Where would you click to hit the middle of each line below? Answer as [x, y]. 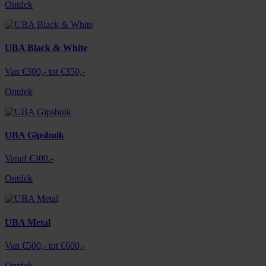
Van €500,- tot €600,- [45, 245]
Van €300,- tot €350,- [45, 71]
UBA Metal [28, 222]
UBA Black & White [46, 48]
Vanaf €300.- [29, 159]
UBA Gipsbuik [34, 135]
